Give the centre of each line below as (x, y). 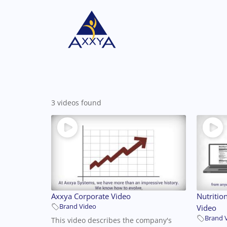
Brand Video (78, 207)
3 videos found (76, 102)
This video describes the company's (111, 220)
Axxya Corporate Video (91, 197)
